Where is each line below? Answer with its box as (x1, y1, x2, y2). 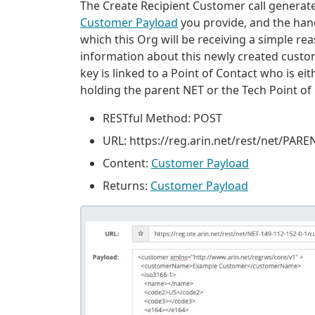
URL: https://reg (103, 133, 187, 149)
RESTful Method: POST (103, 110, 222, 127)
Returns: (103, 178, 150, 194)
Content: (103, 155, 151, 172)
